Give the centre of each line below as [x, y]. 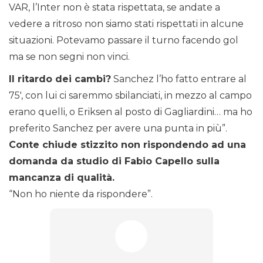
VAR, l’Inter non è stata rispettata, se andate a [114, 8]
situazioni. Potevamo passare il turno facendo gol [124, 41]
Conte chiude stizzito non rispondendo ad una [127, 145]
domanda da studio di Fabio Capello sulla [114, 161]
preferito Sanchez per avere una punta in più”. [118, 129]
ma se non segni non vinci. [69, 57]
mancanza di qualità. [62, 178]
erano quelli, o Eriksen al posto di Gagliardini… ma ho [131, 112]
